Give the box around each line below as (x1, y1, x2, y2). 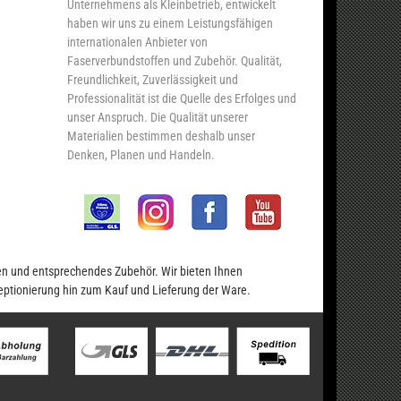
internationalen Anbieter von (67, 34, 208, 49)
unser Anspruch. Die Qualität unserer (67, 109, 248, 124)
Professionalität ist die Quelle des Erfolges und (67, 90, 296, 106)
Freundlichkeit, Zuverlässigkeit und (67, 72, 238, 87)
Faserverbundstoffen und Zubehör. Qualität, (67, 53, 282, 68)
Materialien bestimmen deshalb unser (67, 128, 255, 143)
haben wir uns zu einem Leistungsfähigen (67, 15, 273, 30)
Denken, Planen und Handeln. (67, 147, 215, 162)
